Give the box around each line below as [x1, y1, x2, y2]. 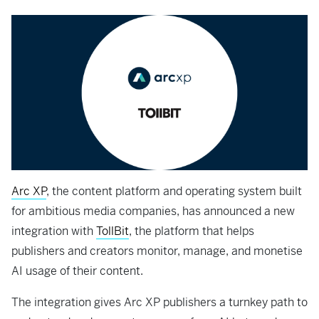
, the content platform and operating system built [46, 184, 302, 199]
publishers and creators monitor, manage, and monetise [11, 244, 303, 259]
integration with [11, 224, 96, 239]
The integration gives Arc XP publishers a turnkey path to [11, 295, 308, 310]
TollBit [96, 224, 129, 239]
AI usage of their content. [11, 263, 146, 279]
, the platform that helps [129, 224, 254, 239]
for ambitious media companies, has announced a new [11, 204, 295, 219]
